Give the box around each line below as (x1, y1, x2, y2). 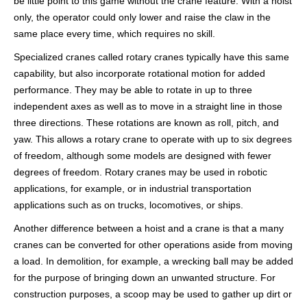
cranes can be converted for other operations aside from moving (14, 239, 293, 250)
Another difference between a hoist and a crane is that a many (14, 223, 284, 234)
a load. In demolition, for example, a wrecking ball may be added (14, 256, 293, 267)
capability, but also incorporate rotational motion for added (14, 68, 265, 79)
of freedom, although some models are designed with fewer (14, 150, 271, 161)
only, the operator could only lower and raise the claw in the (14, 12, 271, 23)
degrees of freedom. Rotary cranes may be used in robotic (14, 167, 267, 177)
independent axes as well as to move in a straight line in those (14, 101, 282, 112)
